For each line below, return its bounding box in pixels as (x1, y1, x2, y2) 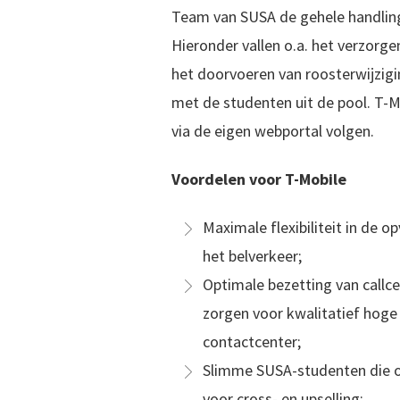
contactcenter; (203, 331, 301, 352)
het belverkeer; (203, 246, 302, 266)
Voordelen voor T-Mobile (171, 169, 346, 189)
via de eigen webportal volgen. (171, 121, 374, 141)
